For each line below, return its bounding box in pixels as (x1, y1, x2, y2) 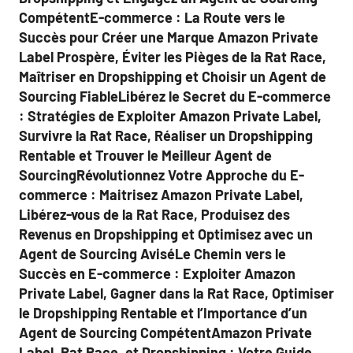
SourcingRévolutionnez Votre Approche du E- (19, 166, 304, 184)
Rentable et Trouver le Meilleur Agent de (19, 147, 272, 164)
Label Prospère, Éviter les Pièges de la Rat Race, (19, 48, 326, 65)
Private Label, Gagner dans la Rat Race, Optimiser (19, 284, 334, 302)
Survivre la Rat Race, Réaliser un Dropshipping (19, 127, 313, 144)
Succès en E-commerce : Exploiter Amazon (19, 265, 295, 282)
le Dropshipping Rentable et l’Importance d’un (19, 304, 307, 321)
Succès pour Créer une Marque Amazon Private (19, 28, 318, 46)
